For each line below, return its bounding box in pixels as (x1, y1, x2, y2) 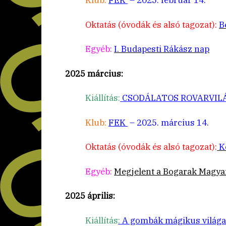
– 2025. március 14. (128, 117, 209, 128)
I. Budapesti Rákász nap (114, 43, 210, 55)
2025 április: (65, 190, 116, 202)
